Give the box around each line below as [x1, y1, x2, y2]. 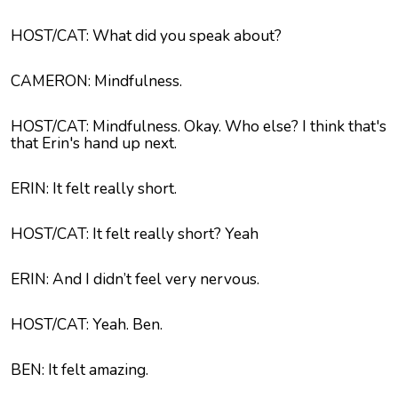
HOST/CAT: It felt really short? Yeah [11, 223, 259, 245]
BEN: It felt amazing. [11, 359, 148, 381]
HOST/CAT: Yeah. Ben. [11, 314, 163, 336]
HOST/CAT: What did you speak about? [11, 25, 282, 47]
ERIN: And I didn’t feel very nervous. [11, 268, 259, 291]
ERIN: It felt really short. [11, 178, 177, 200]
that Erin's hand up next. [11, 132, 177, 155]
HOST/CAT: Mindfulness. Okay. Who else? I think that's [11, 115, 386, 138]
